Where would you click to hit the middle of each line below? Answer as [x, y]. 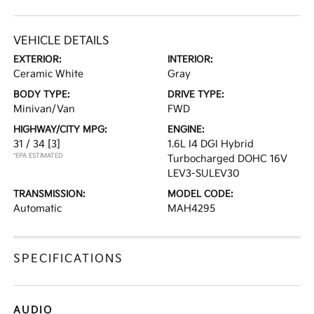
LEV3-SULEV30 [204, 173]
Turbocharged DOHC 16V [227, 159]
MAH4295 [191, 209]
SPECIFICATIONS [69, 259]
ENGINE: [186, 130]
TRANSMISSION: [50, 194]
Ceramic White [49, 74]
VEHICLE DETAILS [62, 41]
